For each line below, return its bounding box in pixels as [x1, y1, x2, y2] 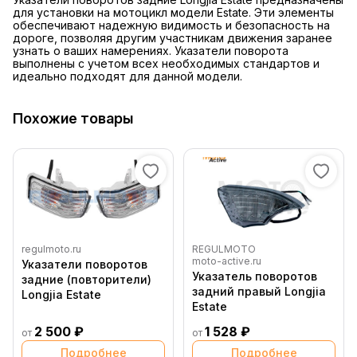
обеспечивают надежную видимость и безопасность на [13, 18, 330, 33]
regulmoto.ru [22, 243, 81, 256]
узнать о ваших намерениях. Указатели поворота [13, 44, 288, 58]
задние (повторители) [22, 273, 151, 287]
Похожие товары [13, 110, 133, 127]
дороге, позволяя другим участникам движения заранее [13, 31, 332, 45]
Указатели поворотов [22, 257, 147, 272]
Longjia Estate [22, 288, 101, 302]
